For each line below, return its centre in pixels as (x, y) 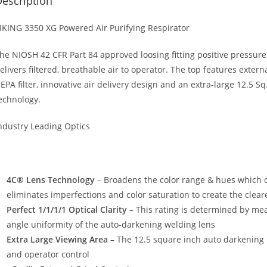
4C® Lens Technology (51, 179)
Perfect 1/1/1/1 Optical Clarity (67, 209)
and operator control (48, 254)
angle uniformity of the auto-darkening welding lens (111, 224)
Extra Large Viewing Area (57, 239)
